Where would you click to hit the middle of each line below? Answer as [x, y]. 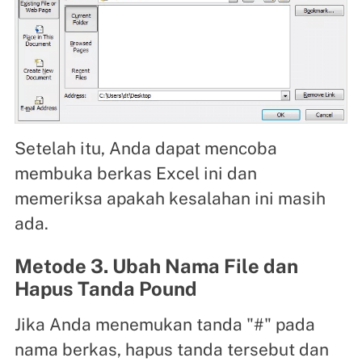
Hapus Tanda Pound [105, 288]
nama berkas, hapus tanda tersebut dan [171, 349]
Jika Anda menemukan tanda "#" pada [164, 324]
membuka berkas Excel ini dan [135, 174]
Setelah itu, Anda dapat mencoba [145, 149]
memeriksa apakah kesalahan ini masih [170, 199]
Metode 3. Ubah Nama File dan [156, 265]
